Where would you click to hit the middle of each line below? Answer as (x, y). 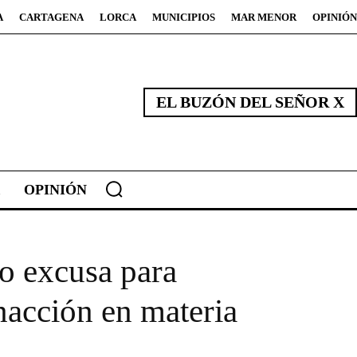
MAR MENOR (264, 17)
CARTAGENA (51, 17)
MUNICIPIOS (184, 17)
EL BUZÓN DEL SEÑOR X (250, 102)
